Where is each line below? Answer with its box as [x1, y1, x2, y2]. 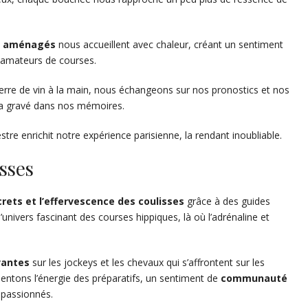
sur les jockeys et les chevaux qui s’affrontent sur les [30, 256, 265, 269]
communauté [221, 272, 287, 285]
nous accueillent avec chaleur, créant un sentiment [56, 38, 283, 52]
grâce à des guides [184, 195, 270, 208]
